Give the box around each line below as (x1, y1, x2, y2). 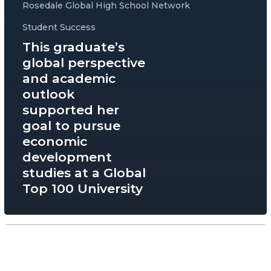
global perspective (22, 55, 145, 71)
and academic (22, 71, 116, 87)
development (22, 149, 112, 165)
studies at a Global (22, 165, 146, 181)
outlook (22, 87, 75, 102)
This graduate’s (22, 39, 125, 55)
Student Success (22, 22, 96, 33)
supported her (22, 102, 119, 118)
